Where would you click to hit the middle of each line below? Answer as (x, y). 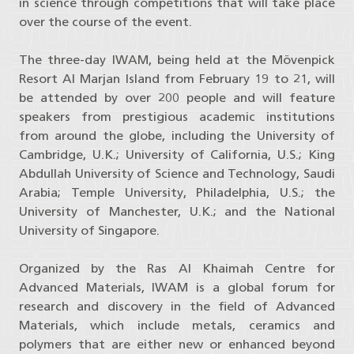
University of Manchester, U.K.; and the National (177, 212)
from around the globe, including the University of (177, 136)
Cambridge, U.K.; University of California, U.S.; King (177, 155)
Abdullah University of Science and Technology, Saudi (177, 174)
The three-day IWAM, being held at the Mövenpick (177, 60)
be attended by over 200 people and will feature (177, 98)
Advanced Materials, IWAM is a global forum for (177, 288)
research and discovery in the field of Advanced (177, 307)
